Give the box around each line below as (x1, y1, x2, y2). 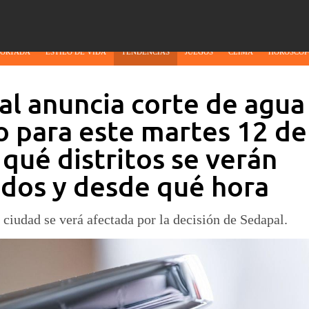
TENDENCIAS (121, 48, 170, 57)
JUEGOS (184, 48, 213, 57)
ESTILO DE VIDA (45, 48, 106, 57)
